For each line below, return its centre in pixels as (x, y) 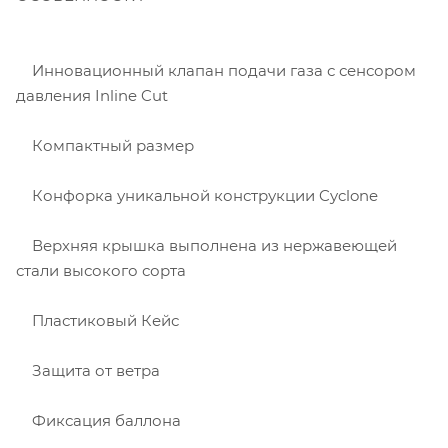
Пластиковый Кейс (97, 320)
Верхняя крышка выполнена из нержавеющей (206, 245)
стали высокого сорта (101, 270)
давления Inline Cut (92, 95)
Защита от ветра (88, 370)
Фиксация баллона (98, 420)
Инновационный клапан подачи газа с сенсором (216, 70)
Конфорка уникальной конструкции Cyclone (197, 195)
